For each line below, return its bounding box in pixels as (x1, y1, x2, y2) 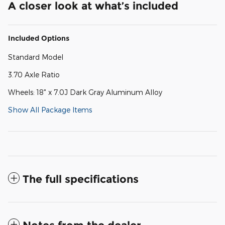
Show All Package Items (8, 105, 92, 114)
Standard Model (8, 52, 63, 61)
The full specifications (23, 172, 139, 185)
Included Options (8, 33, 69, 43)
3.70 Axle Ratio (8, 70, 60, 79)
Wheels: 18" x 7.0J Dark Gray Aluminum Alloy (8, 87, 162, 96)
